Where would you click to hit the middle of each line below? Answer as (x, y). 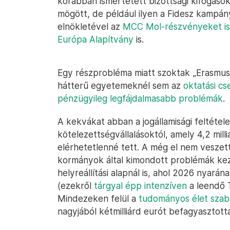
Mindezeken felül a (98, 198)
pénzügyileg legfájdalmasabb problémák (140, 98)
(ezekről (76, 186)
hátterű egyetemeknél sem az (120, 85)
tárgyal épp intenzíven (140, 186)
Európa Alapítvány (95, 39)
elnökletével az (90, 26)
